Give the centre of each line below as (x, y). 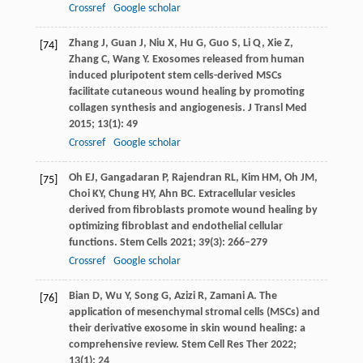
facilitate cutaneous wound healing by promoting (186, 92)
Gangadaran (130, 177)
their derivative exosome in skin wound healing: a (187, 328)
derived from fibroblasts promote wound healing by (193, 210)
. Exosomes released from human (225, 59)
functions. (94, 242)
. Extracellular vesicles (244, 194)
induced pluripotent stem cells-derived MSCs (175, 75)
